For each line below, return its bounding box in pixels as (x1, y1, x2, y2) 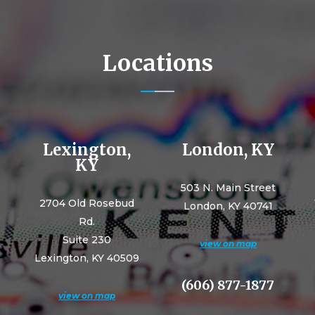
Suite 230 (63, 233, 112, 246)
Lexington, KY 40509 (34, 252, 140, 264)
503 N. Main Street (180, 181, 276, 194)
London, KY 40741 (183, 200, 273, 212)
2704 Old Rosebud (39, 197, 135, 210)
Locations (102, 49, 213, 77)
